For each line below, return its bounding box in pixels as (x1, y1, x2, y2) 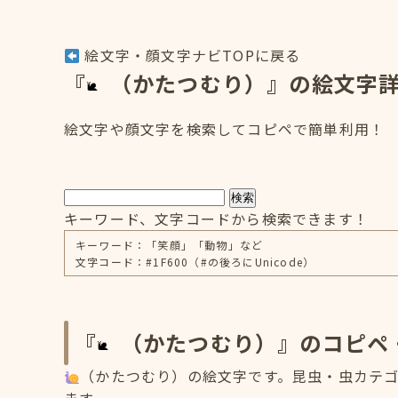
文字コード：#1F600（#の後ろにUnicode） (76, 254, 315, 269)
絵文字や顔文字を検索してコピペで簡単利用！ (64, 118, 386, 139)
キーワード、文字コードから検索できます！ (64, 208, 369, 229)
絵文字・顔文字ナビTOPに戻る (80, 44, 301, 66)
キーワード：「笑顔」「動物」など (76, 237, 264, 252)
